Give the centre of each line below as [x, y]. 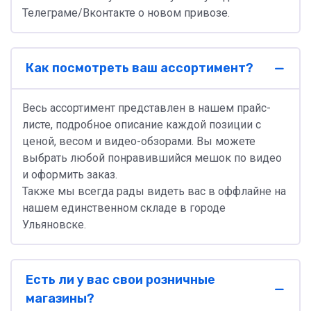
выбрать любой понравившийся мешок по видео [152, 158]
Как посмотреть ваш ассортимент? [140, 68]
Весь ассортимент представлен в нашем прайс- [146, 108]
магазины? [60, 299]
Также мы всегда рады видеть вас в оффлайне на [154, 191]
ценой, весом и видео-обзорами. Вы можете [139, 141]
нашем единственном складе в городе [124, 208]
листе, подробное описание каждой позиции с [142, 125]
